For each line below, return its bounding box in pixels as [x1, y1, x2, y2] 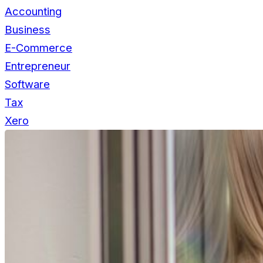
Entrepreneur [5, 59, 70, 72]
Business [5, 22, 50, 36]
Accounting [5, 4, 62, 18]
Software [5, 77, 50, 90]
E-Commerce [5, 41, 72, 54]
